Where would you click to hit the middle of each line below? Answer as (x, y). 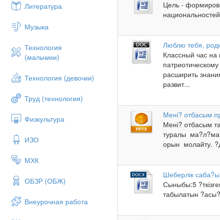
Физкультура (44, 119)
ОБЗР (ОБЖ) (45, 181)
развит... (177, 84)
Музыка (37, 27)
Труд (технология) (54, 98)
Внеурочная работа (56, 201)
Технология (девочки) (59, 78)
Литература (43, 6)
